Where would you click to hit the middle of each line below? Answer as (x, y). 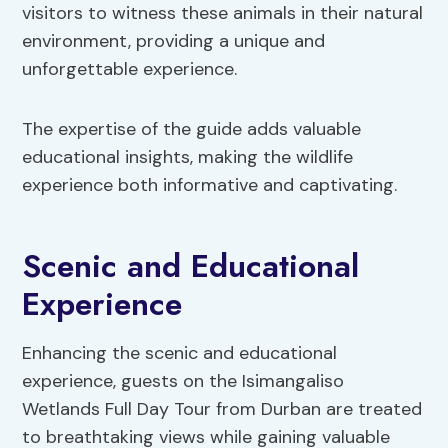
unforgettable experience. (130, 69)
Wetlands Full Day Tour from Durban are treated (222, 409)
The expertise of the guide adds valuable (192, 129)
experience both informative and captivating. (210, 185)
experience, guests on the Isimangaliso (183, 381)
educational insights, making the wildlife (188, 157)
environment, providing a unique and (174, 41)
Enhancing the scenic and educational (180, 353)
